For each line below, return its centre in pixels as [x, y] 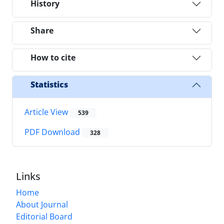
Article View [47, 112]
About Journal [42, 205]
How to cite [53, 58]
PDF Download [53, 132]
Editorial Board [44, 217]
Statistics [49, 85]
